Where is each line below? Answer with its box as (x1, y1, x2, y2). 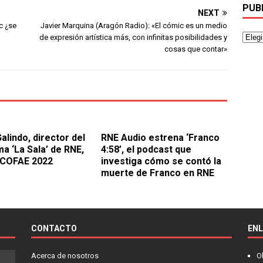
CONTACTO (31, 223, 77, 233)
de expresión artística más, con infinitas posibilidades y (39, 32, 228, 42)
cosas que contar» (164, 44, 228, 53)
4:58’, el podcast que (101, 143, 192, 155)
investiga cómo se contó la (101, 155, 222, 167)
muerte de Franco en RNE (101, 167, 215, 178)
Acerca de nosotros (31, 251, 99, 260)
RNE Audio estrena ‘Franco (101, 131, 220, 143)
